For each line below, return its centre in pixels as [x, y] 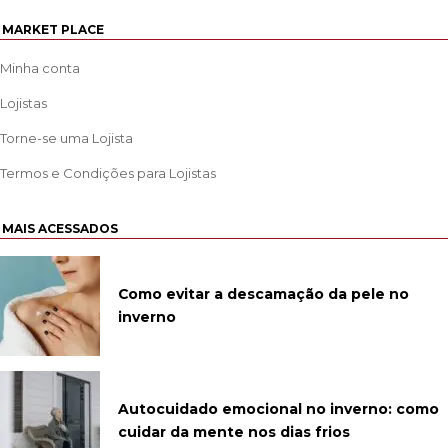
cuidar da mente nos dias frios [234, 432]
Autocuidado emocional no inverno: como [278, 409]
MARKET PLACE [53, 30]
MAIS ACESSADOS [60, 229]
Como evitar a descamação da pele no [263, 294]
